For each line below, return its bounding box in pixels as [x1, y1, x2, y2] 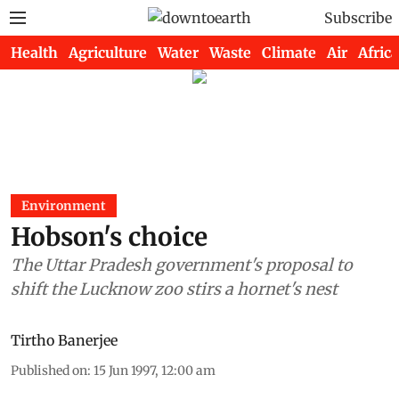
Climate [262, 44, 316, 61]
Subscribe [324, 9, 392, 27]
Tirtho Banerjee [11, 331, 118, 349]
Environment [21, 198, 106, 214]
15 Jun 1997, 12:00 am [94, 362, 216, 379]
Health [11, 44, 58, 61]
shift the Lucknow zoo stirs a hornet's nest [11, 279, 338, 299]
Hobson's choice [11, 221, 208, 253]
